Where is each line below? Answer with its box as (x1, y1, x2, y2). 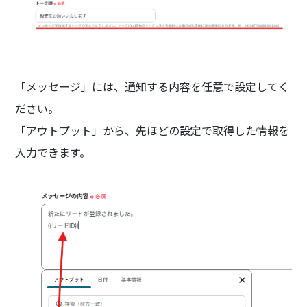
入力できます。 (15, 143, 91, 160)
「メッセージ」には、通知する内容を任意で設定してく (15, 77, 290, 95)
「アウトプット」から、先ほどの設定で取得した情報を (15, 121, 290, 138)
